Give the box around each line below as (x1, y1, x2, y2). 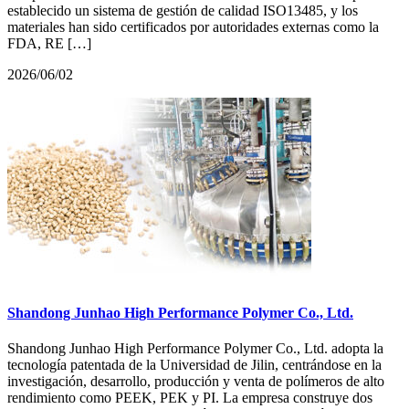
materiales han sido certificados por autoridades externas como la (7, 18, 379, 35)
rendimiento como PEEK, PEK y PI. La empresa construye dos (7, 390, 372, 406)
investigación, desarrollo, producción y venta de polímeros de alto (7, 373, 384, 390)
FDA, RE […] (7, 35, 91, 51)
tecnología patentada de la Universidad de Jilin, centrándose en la (7, 357, 382, 373)
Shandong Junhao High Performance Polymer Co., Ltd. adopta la (7, 341, 383, 357)
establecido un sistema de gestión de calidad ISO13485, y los (7, 2, 358, 18)
